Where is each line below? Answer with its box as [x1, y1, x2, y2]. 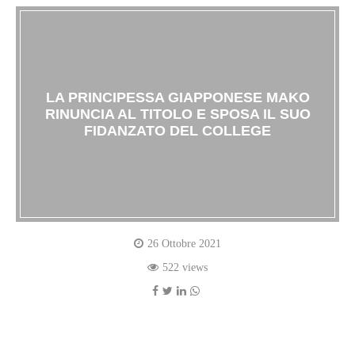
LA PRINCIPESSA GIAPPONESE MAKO [45, 89, 310, 105]
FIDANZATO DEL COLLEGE [84, 122, 271, 139]
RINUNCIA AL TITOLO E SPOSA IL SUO [44, 105, 311, 122]
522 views [162, 261, 208, 274]
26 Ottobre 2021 [147, 238, 221, 250]
